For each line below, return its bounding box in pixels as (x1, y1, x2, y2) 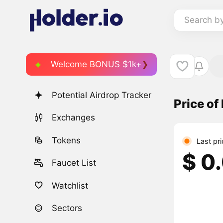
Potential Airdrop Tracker (52, 90, 152, 101)
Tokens (52, 135, 81, 145)
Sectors (52, 203, 83, 213)
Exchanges (52, 112, 96, 123)
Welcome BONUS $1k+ (51, 59, 141, 69)
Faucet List (52, 158, 97, 168)
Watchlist (52, 180, 89, 191)
